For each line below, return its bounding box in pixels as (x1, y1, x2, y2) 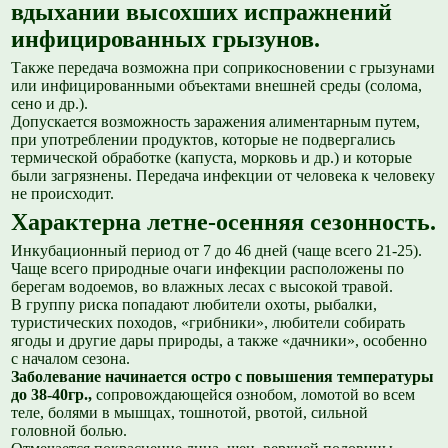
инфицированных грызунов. (11, 26, 321, 53)
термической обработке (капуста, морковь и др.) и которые (11, 149, 413, 167)
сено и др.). (11, 95, 89, 113)
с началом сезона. (11, 350, 131, 368)
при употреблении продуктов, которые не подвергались (11, 131, 396, 149)
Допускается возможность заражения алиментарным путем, (11, 113, 421, 131)
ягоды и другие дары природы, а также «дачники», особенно (11, 332, 428, 350)
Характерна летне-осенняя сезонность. (11, 209, 437, 236)
